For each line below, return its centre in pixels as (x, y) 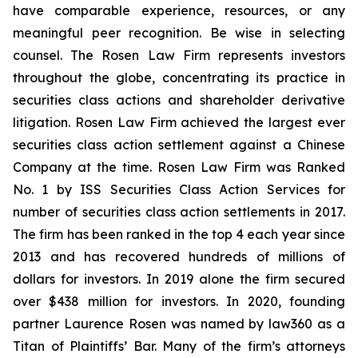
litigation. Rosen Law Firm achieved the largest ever (179, 122)
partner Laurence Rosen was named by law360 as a (179, 324)
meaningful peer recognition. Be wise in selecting (179, 33)
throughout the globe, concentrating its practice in (179, 78)
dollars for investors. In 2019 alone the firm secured (179, 279)
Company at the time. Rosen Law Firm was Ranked (179, 167)
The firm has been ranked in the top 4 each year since (179, 234)
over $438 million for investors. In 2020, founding (179, 301)
